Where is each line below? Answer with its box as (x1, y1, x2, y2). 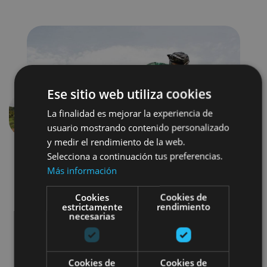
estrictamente (61, 200, 123, 212)
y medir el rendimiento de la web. (46, 135, 185, 147)
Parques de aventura (114, 226, 198, 240)
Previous (29, 114, 64, 128)
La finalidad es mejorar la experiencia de (46, 107, 213, 119)
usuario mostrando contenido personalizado (46, 121, 229, 133)
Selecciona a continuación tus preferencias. (46, 150, 223, 162)
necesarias (69, 210, 115, 222)
